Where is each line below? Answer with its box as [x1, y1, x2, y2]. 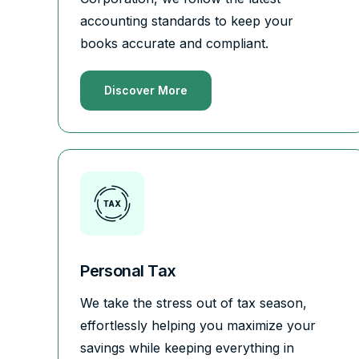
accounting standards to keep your [80, 12, 294, 29]
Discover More [104, 83, 188, 97]
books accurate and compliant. [80, 34, 269, 51]
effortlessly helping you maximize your [80, 317, 317, 333]
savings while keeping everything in [80, 339, 295, 356]
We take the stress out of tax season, [80, 294, 308, 311]
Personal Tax [80, 260, 176, 280]
